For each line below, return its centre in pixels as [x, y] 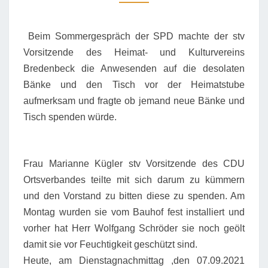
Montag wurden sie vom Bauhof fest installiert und [134, 212]
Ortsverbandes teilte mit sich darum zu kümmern [134, 180]
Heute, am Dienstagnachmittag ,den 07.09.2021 [134, 261]
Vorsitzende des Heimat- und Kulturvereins [134, 52]
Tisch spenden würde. [70, 117]
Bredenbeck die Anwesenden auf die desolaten [134, 68]
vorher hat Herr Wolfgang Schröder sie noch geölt [134, 228]
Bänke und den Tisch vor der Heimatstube [134, 85]
